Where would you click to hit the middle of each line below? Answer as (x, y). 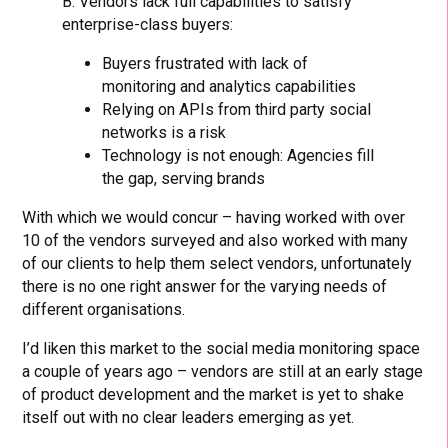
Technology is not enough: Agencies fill (238, 155)
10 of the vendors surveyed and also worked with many (215, 240)
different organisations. (104, 309)
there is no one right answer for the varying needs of (205, 286)
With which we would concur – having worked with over (214, 217)
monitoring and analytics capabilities (229, 86)
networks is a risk (164, 132)
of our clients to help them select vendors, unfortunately (217, 263)
